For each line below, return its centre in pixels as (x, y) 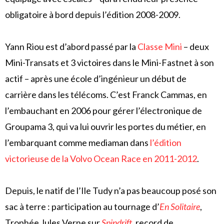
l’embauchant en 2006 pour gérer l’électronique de (103, 110)
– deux (195, 46)
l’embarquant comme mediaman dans (77, 142)
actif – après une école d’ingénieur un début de (96, 78)
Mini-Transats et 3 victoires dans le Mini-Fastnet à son (109, 62)
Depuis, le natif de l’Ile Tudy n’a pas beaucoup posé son (111, 190)
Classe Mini (160, 46)
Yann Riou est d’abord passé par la (71, 46)
